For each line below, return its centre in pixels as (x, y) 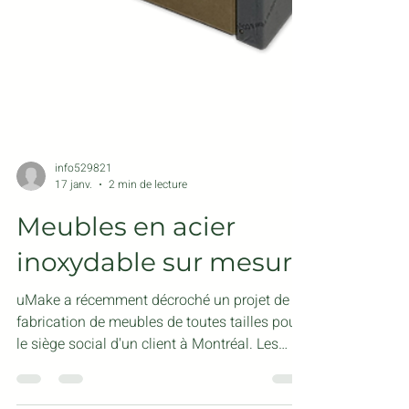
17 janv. (73, 225)
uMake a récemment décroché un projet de (40, 341)
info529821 (84, 208)
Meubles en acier (126, 267)
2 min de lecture (148, 225)
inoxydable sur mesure (162, 303)
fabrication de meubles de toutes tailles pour (159, 363)
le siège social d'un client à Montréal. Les (147, 385)
